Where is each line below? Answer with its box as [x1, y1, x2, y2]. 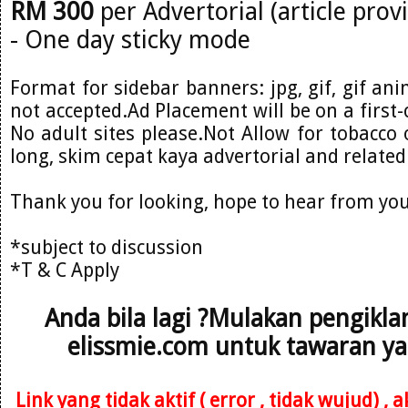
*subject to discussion [10, 235, 203, 259]
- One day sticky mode [10, 25, 250, 54]
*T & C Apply [10, 258, 119, 281]
